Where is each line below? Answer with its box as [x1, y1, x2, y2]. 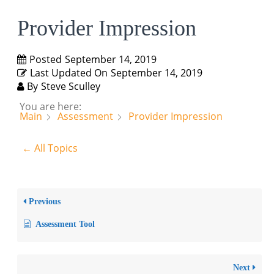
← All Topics [22, 141, 78, 155]
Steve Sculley [41, 80, 100, 94]
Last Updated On [30, 66, 108, 80]
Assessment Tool [35, 219, 95, 229]
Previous [26, 196, 61, 206]
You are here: [20, 100, 81, 114]
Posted [29, 53, 62, 67]
